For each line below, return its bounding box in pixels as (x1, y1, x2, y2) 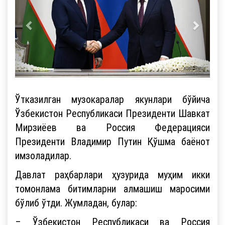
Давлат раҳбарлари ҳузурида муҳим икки (15, 168, 210, 181)
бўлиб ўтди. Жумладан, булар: (15, 196, 137, 209)
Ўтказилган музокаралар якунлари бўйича (15, 92, 210, 105)
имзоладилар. (15, 149, 71, 162)
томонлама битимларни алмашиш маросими (15, 182, 210, 195)
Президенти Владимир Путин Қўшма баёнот (15, 135, 210, 148)
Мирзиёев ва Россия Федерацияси (15, 121, 210, 134)
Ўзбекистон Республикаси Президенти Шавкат (15, 106, 210, 120)
